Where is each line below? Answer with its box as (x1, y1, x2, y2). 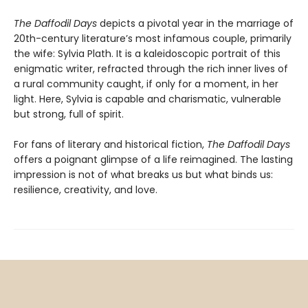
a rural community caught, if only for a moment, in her (14, 77, 278, 91)
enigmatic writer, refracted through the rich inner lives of (14, 62, 288, 76)
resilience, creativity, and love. (14, 183, 157, 197)
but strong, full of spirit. (14, 107, 124, 122)
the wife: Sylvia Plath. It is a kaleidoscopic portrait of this (14, 47, 280, 61)
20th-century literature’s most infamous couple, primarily (14, 32, 291, 46)
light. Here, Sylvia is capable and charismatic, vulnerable (14, 92, 281, 107)
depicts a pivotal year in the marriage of (97, 16, 294, 31)
